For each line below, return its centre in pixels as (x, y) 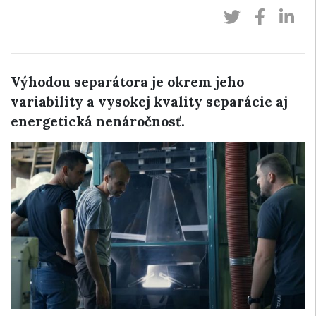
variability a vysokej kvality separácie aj (149, 102)
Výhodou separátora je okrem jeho (127, 82)
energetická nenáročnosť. (98, 121)
